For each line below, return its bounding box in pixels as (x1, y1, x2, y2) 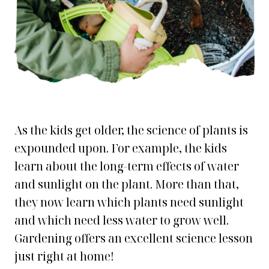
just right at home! (14, 249, 114, 264)
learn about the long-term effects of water (14, 159, 239, 174)
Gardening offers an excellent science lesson (14, 231, 253, 246)
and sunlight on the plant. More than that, (14, 177, 239, 192)
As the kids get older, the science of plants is (14, 122, 248, 138)
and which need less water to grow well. (14, 213, 229, 228)
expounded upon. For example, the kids (14, 141, 227, 156)
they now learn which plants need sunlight (14, 195, 244, 210)
